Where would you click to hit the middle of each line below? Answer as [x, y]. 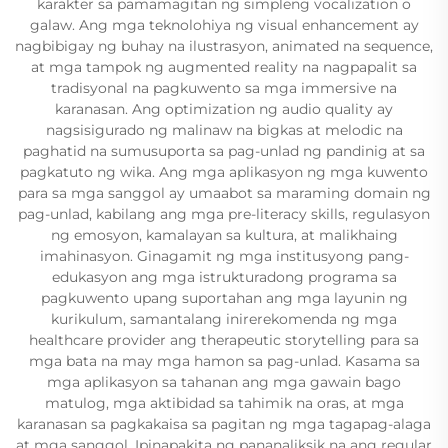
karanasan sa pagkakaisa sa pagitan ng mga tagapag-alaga [224, 424]
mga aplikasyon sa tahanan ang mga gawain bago [224, 382]
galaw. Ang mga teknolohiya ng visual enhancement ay [224, 25]
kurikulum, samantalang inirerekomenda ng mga [224, 319]
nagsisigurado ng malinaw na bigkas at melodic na [224, 130]
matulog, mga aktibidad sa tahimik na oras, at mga [224, 403]
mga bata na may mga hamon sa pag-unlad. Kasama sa [224, 361]
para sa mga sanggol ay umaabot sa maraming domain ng [224, 193]
